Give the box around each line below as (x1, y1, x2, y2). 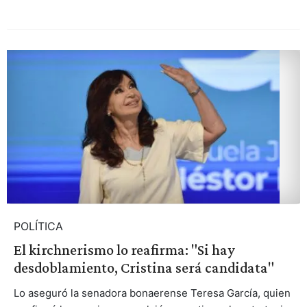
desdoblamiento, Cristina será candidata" (13, 258, 274, 276)
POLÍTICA (13, 219, 63, 233)
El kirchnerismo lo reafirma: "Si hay (13, 241, 235, 258)
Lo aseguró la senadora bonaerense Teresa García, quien (13, 286, 291, 299)
